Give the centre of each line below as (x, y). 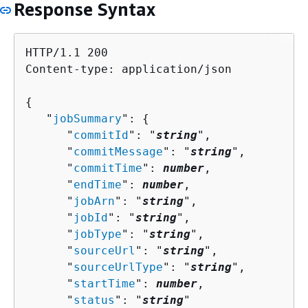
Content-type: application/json (129, 69)
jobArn (94, 201)
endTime (98, 185)
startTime (104, 284)
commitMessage (118, 152)
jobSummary (87, 119)
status (94, 300)
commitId (101, 135)
